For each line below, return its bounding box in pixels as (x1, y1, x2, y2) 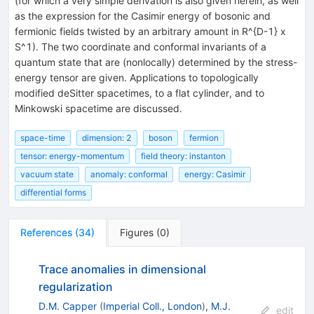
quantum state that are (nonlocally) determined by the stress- (15, 55, 297, 68)
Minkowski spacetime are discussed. (15, 102, 182, 114)
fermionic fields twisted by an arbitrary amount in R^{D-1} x (15, 25, 286, 37)
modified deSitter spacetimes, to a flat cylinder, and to (15, 86, 264, 99)
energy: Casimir (184, 169, 245, 180)
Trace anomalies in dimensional (38, 262, 206, 277)
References (20, 226, 72, 239)
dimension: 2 (82, 132, 132, 143)
